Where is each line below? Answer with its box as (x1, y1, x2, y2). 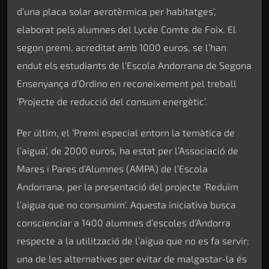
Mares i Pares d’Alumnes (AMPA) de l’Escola (17, 163, 208, 175)
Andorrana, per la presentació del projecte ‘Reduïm (17, 181, 238, 193)
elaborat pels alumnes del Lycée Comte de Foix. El (17, 23, 236, 35)
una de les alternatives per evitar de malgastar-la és (17, 253, 247, 265)
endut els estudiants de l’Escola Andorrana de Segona (17, 59, 252, 71)
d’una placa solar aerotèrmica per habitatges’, (17, 5, 216, 17)
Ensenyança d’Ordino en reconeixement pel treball (17, 77, 237, 89)
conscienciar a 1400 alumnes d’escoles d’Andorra (17, 217, 231, 229)
